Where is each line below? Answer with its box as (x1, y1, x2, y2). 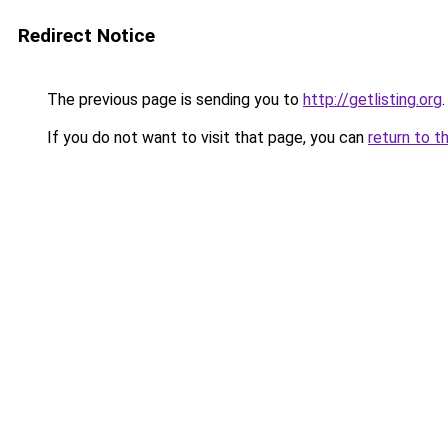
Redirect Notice (18, 24, 155, 47)
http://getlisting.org (303, 90, 442, 109)
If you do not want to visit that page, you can (43, 128, 368, 147)
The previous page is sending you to (43, 90, 303, 109)
